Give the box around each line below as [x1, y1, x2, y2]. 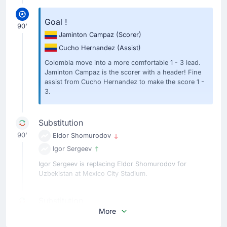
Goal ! [45, 17, 67, 27]
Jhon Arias [53, 209, 88, 217]
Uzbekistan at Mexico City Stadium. [39, 169, 147, 177]
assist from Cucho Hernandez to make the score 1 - [45, 78, 204, 86]
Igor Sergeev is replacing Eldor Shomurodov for [39, 160, 186, 168]
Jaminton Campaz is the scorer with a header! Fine [45, 68, 201, 77]
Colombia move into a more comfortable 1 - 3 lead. [45, 59, 201, 67]
